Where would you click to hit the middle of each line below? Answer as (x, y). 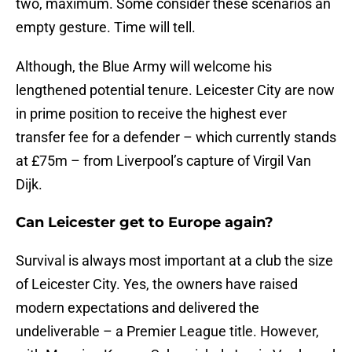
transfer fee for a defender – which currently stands (176, 137)
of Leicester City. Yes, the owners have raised (157, 284)
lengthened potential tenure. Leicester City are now (175, 90)
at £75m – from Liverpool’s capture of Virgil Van (163, 161)
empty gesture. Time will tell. (106, 27)
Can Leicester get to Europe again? (145, 223)
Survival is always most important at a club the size (174, 261)
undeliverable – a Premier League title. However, (167, 332)
